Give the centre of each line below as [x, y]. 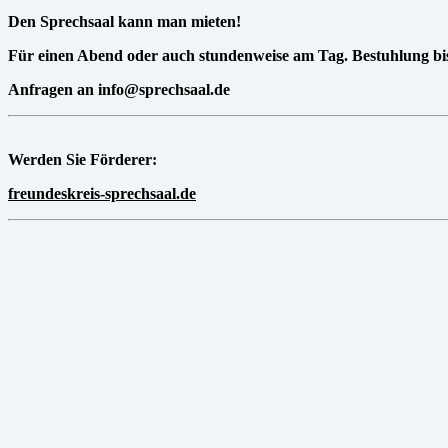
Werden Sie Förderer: [82, 160]
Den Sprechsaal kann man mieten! [124, 22]
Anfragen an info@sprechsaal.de [119, 90]
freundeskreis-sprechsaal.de [102, 194]
